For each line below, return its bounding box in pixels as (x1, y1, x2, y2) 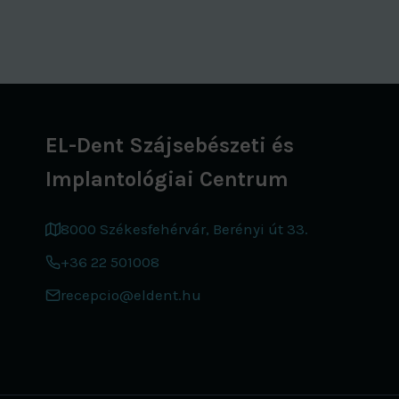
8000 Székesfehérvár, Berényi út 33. (61, 219, 308, 238)
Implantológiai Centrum (45, 166, 289, 191)
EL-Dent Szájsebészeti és (45, 132, 294, 158)
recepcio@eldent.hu (61, 285, 201, 304)
